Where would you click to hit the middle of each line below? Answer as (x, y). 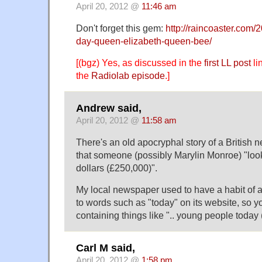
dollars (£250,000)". (117, 168)
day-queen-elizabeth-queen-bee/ (144, 41)
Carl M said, (106, 248)
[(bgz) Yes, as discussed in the (140, 62)
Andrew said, (109, 108)
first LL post (227, 62)
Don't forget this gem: (121, 28)
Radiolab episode (128, 75)
